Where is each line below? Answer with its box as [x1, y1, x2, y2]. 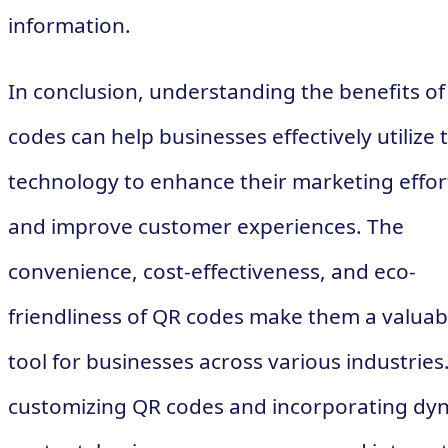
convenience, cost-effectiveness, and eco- [8, 256, 416, 285]
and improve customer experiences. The [8, 211, 404, 240]
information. [8, 11, 131, 40]
